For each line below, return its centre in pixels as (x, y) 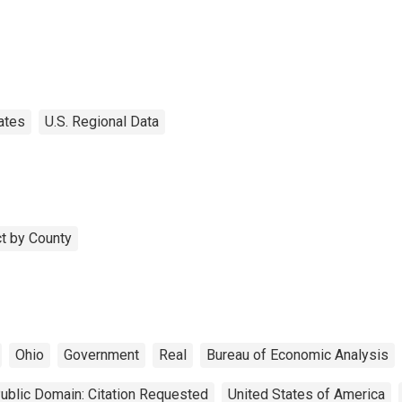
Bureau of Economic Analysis (297, 354)
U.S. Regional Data (102, 121)
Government (101, 354)
